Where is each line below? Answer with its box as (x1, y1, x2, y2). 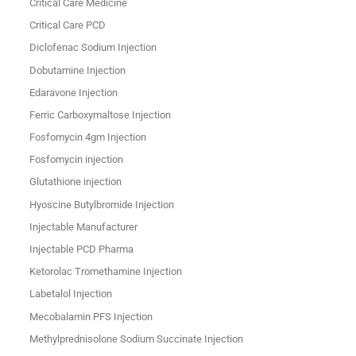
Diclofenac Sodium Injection (29, 41, 157, 54)
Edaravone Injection (29, 86, 118, 99)
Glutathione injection (29, 176, 122, 188)
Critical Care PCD (29, 19, 106, 32)
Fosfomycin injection (29, 153, 123, 166)
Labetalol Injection (29, 288, 112, 300)
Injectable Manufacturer (29, 220, 137, 233)
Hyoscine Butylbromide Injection (29, 198, 174, 211)
